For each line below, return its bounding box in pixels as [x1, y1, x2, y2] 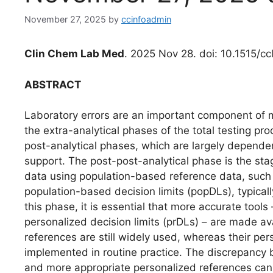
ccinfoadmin [121, 14, 171, 25]
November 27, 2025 [24, 14, 106, 25]
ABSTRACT [24, 78, 81, 91]
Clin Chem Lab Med [24, 48, 124, 60]
